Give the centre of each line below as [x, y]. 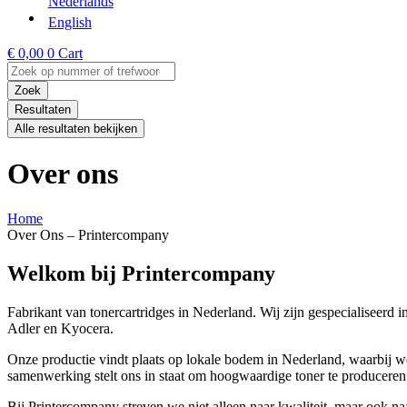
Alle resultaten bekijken [76, 129]
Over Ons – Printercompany [88, 234]
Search [26, 69]
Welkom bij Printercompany [141, 273]
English [69, 22]
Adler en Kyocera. [60, 328]
